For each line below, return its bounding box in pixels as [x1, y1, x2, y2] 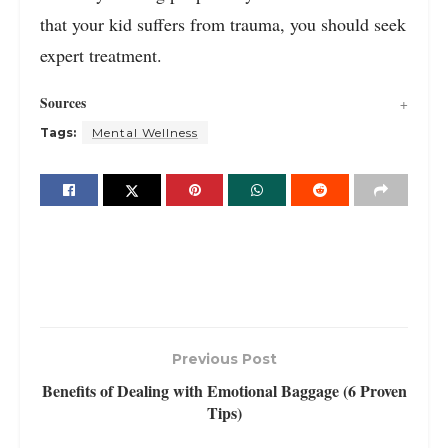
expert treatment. [40, 42, 162, 67]
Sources [40, 93, 86, 114]
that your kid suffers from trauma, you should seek [40, 11, 406, 36]
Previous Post [171, 349, 277, 368]
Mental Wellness [92, 125, 198, 141]
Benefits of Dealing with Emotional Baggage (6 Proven [41, 378, 407, 402]
